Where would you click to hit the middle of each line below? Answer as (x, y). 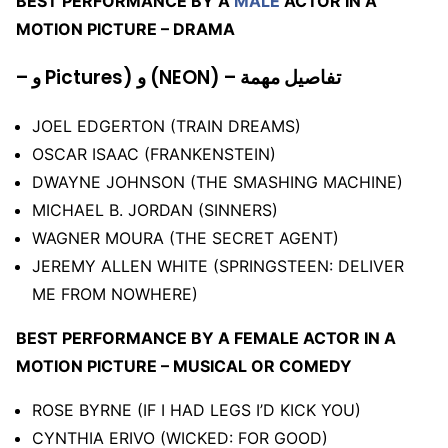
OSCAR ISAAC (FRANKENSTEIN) (154, 154)
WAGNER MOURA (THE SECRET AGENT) (185, 238)
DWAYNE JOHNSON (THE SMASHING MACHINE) (217, 182)
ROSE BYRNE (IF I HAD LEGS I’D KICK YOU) (196, 410)
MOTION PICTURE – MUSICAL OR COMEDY (184, 366)
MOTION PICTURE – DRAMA (125, 28)
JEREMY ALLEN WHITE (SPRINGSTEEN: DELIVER (218, 266)
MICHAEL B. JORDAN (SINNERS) (155, 210)
